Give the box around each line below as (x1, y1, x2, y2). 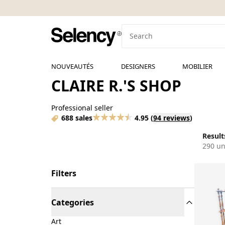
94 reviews (153, 113, 190, 123)
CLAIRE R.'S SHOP (51, 75, 181, 96)
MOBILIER (182, 62, 213, 71)
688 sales (61, 113, 92, 123)
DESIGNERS (121, 62, 155, 71)
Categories (51, 197, 94, 208)
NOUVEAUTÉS (51, 62, 93, 71)
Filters (51, 168, 76, 179)
